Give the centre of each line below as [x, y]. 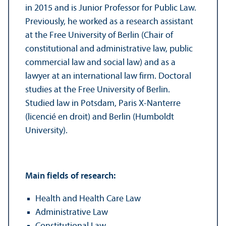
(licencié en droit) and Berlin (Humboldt [100, 117]
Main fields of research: [70, 176]
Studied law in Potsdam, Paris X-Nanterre [103, 103]
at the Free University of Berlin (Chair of [99, 35]
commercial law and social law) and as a [100, 63]
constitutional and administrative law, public [109, 49]
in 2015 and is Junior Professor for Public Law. [111, 8]
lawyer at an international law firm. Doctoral [108, 76]
